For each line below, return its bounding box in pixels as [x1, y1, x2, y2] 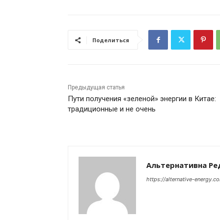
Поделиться [92, 36, 129, 44]
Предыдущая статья [68, 84, 125, 91]
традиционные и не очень [68, 105, 156, 114]
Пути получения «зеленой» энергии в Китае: [68, 94, 216, 104]
